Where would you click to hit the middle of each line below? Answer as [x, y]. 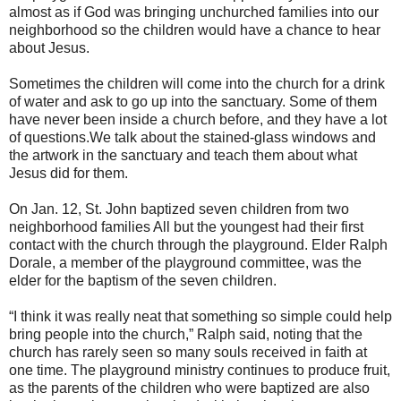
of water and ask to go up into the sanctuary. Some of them [193, 101]
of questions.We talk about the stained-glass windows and [192, 137]
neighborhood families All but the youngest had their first [186, 226]
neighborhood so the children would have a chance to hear [195, 30]
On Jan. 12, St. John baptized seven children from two [179, 209]
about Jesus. [49, 47]
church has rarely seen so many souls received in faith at [188, 352]
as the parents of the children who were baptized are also [189, 388]
